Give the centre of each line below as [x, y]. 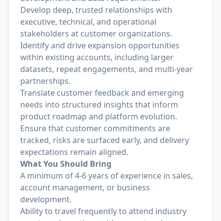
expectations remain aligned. [74, 152]
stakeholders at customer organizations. [96, 34]
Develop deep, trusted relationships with [96, 10]
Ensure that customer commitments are [95, 128]
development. [46, 199]
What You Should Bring [66, 164]
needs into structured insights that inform [99, 105]
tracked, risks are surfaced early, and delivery [105, 140]
